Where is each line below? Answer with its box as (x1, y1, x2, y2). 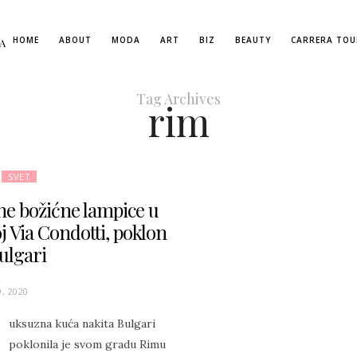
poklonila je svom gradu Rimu (9, 337, 167, 351)
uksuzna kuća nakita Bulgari (9, 316, 156, 331)
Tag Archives (136, 89, 221, 108)
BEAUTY (235, 34, 271, 45)
